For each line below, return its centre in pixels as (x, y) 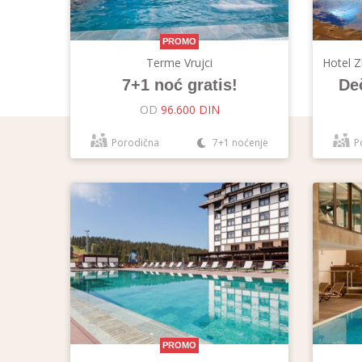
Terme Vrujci (179, 63)
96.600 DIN (190, 109)
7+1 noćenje (239, 143)
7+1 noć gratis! (179, 85)
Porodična (135, 143)
